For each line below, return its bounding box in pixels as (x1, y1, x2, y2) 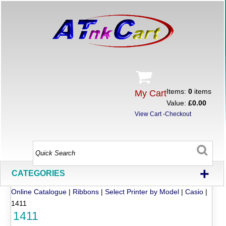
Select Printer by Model (105, 187, 180, 196)
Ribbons (73, 187, 99, 196)
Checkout (165, 110, 192, 118)
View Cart (135, 110, 162, 118)
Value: (166, 99, 189, 107)
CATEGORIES (12, 168, 66, 178)
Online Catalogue (11, 187, 67, 196)
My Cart (135, 88, 167, 98)
